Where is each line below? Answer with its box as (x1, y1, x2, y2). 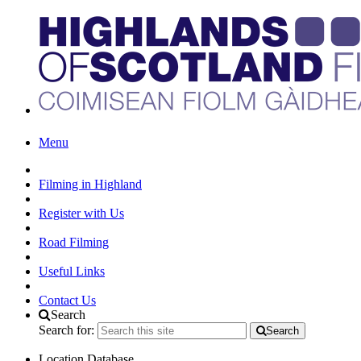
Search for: (39, 322, 94, 337)
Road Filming (39, 234, 109, 249)
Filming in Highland (39, 176, 142, 191)
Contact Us (39, 293, 96, 307)
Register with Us (39, 205, 124, 220)
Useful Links (39, 263, 105, 278)
